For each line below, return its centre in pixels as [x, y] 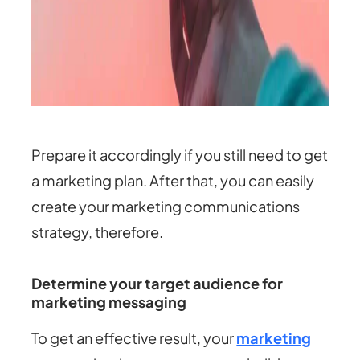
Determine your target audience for [157, 284]
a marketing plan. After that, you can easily [173, 181]
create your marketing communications [166, 207]
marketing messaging [109, 302]
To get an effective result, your [134, 338]
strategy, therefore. [98, 232]
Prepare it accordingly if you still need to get [180, 155]
